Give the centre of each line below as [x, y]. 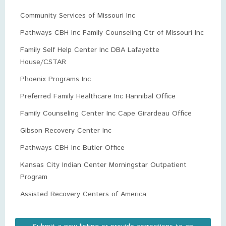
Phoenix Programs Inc [55, 79]
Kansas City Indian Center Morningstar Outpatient [103, 165]
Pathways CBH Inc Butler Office [72, 148]
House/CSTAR [43, 62]
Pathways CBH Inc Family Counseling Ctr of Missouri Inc [112, 33]
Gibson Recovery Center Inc [66, 131]
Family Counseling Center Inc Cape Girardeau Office [106, 114]
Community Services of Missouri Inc [78, 16]
